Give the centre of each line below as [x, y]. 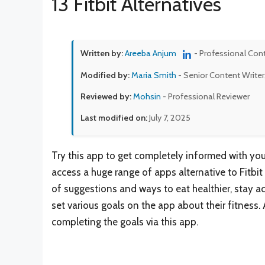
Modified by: [105, 75]
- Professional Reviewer [205, 97]
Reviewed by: [106, 97]
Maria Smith [154, 75]
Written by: [102, 53]
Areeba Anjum [151, 53]
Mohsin [147, 97]
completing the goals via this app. [125, 222]
